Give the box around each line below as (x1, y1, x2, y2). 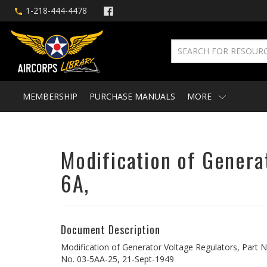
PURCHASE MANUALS (89, 91, 175, 102)
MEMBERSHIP (23, 91, 77, 102)
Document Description (61, 222, 160, 237)
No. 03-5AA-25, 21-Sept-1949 (61, 253, 174, 265)
